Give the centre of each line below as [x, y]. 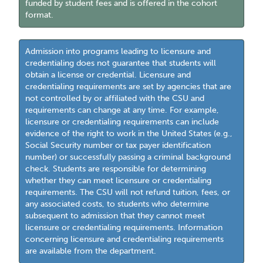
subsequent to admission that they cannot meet [115, 216]
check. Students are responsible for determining [116, 169]
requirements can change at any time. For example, [122, 110]
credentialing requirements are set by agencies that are [129, 87]
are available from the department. [91, 251]
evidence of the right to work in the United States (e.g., [129, 134]
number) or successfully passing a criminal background [128, 157]
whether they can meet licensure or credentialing [119, 181]
